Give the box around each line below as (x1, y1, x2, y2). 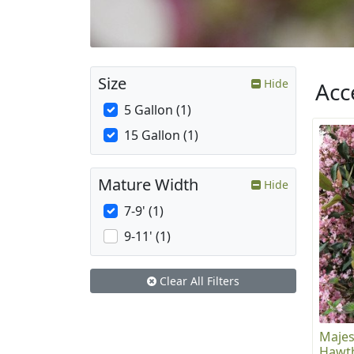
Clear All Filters (156, 273, 239, 289)
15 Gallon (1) (124, 126, 198, 145)
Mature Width (98, 174, 198, 196)
